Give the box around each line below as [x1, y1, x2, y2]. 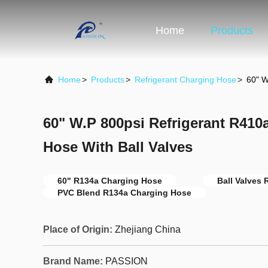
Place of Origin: [43, 224, 112, 234]
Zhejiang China [115, 224, 181, 234]
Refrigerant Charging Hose [135, 75, 236, 84]
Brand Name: [43, 256, 103, 266]
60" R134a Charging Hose [57, 176, 162, 185]
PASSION [105, 256, 148, 266]
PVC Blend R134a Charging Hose [57, 188, 191, 197]
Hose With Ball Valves [43, 139, 193, 155]
